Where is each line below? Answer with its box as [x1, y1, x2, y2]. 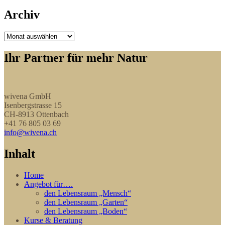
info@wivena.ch [4, 128, 57, 137]
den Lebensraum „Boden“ [44, 206, 127, 215]
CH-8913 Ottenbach [4, 109, 69, 119]
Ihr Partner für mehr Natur [4, 51, 148, 64]
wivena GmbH [4, 91, 51, 100]
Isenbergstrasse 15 [4, 100, 62, 109]
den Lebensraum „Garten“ [44, 197, 128, 206]
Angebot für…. [24, 179, 73, 188]
